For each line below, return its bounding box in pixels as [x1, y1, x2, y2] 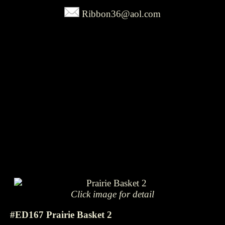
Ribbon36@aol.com [82, 9, 161, 20]
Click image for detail [70, 189, 154, 200]
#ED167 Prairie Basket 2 [10, 209, 112, 220]
